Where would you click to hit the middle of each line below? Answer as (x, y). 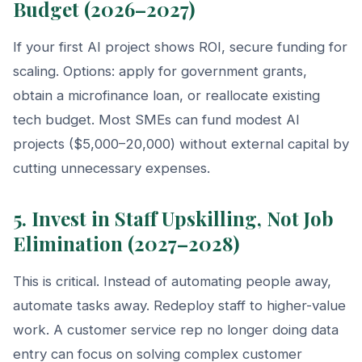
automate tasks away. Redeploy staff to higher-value (179, 305)
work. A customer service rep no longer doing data (176, 329)
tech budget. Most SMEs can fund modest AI (156, 119)
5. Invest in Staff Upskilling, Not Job (173, 218)
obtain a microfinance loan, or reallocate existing (166, 95)
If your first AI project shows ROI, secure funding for (180, 46)
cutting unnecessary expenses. (112, 168)
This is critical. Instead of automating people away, (172, 281)
